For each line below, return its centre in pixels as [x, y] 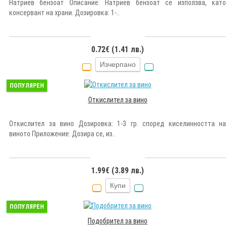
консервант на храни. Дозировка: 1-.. [64, 12]
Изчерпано [118, 64]
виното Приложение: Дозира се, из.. [62, 134]
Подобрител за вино [118, 221]
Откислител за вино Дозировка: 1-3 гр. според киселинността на [118, 123]
